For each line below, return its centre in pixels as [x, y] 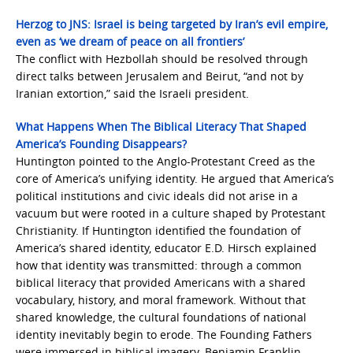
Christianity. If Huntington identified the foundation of [158, 230]
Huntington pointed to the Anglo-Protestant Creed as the [165, 161]
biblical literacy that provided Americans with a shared [161, 282]
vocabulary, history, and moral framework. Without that [161, 300]
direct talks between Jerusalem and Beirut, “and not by [160, 76]
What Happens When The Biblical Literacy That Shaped [161, 126]
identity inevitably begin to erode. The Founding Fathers [164, 334]
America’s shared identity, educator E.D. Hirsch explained [166, 248]
